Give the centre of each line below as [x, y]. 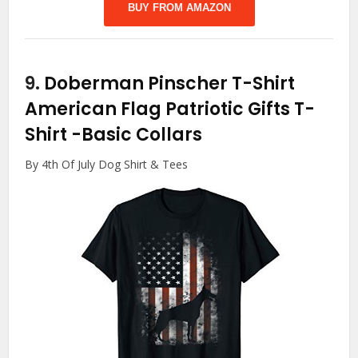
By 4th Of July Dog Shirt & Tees [107, 164]
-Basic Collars [137, 134]
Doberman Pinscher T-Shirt [170, 83]
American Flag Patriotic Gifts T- [170, 109]
